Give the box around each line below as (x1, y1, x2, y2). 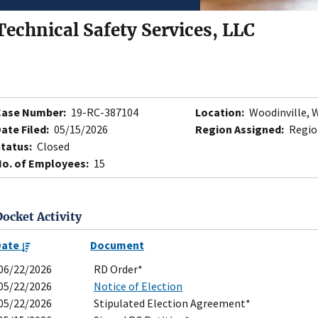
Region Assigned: (195, 122, 284, 137)
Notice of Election (94, 279, 182, 294)
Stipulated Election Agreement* (94, 296, 251, 311)
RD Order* (94, 262, 143, 277)
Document (90, 238, 144, 253)
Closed (35, 139, 70, 154)
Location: (195, 105, 244, 120)
